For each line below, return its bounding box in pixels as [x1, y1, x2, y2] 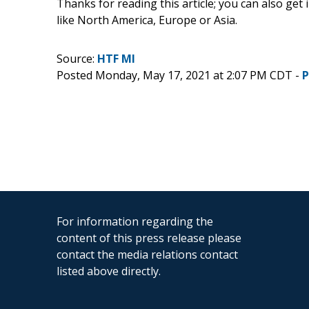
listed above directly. [57, 263, 161, 279]
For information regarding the [57, 213, 213, 229]
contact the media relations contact [57, 246, 238, 262]
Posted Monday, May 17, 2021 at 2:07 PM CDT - [57, 67, 302, 83]
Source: [57, 50, 97, 66]
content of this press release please [57, 230, 241, 246]
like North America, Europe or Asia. [57, 12, 237, 28]
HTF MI [97, 50, 135, 66]
